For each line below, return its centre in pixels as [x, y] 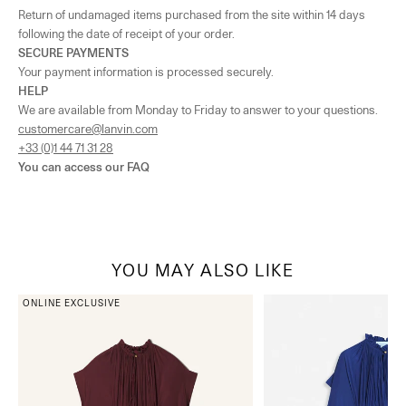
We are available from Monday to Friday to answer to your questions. [198, 109]
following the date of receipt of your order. [126, 33]
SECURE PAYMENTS [73, 52]
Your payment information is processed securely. [146, 71]
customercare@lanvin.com [88, 128]
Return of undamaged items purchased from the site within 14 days [192, 14]
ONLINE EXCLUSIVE [72, 302]
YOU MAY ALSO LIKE [203, 270]
